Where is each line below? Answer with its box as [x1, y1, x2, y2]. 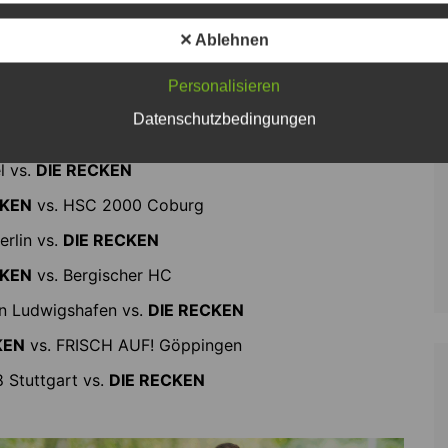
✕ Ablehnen [179, 31, 269, 49]
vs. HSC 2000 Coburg [32, 195, 204, 216]
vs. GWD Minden [27, 125, 157, 146]
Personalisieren [168, 77, 280, 95]
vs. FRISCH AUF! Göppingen [25, 335, 242, 356]
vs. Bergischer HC [32, 265, 172, 286]
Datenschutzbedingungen [132, 110, 316, 128]
